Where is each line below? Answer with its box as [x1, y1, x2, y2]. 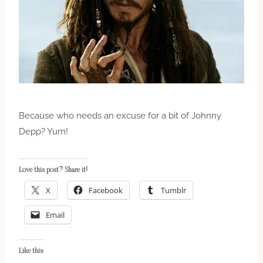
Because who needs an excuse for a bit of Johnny [19, 110, 221, 121]
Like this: [19, 247, 44, 255]
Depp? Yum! [19, 126, 68, 137]
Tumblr [161, 184, 186, 195]
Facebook [89, 184, 123, 195]
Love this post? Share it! [19, 166, 87, 174]
